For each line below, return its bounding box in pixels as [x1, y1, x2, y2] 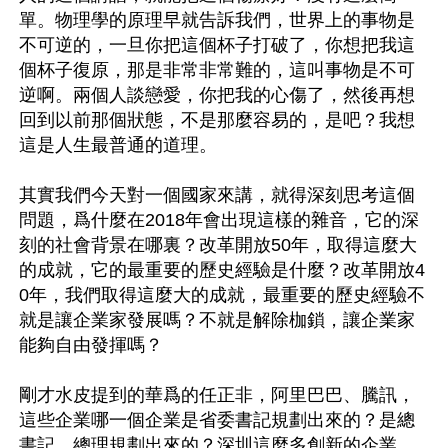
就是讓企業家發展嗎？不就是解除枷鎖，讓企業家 [19, 309, 415, 330]
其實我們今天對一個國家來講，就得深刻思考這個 [19, 184, 415, 205]
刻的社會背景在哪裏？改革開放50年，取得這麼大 [19, 234, 417, 255]
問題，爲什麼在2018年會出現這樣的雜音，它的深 [19, 209, 419, 230]
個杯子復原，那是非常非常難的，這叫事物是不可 [19, 59, 415, 80]
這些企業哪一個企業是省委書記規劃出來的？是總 [19, 409, 415, 430]
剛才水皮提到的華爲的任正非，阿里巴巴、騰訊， [19, 384, 415, 405]
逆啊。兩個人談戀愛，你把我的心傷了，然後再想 [19, 84, 415, 105]
